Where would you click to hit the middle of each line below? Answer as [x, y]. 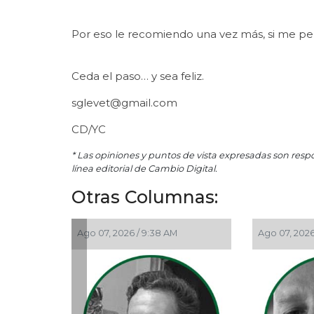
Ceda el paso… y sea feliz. [138, 76]
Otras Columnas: [145, 197]
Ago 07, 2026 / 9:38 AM [120, 233]
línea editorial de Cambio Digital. [144, 168]
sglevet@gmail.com [124, 102]
